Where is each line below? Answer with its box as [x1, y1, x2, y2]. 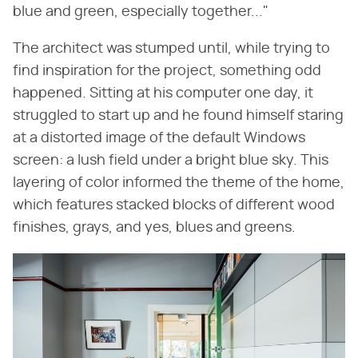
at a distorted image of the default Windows [13, 131, 305, 146]
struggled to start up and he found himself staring [13, 109, 344, 124]
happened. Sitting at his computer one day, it [13, 86, 313, 101]
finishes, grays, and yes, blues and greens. [13, 221, 296, 236]
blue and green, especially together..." [13, 5, 268, 20]
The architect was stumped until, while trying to [13, 42, 330, 57]
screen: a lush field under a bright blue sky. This [13, 153, 328, 169]
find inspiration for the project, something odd [13, 64, 321, 79]
